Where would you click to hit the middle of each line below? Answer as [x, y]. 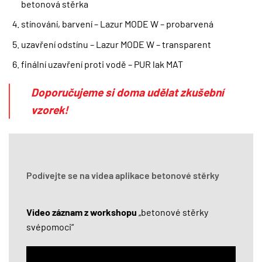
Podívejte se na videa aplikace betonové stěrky [123, 175]
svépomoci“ [50, 227]
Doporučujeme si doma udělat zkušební [127, 92]
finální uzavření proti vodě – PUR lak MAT [102, 64]
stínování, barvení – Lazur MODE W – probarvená [117, 24]
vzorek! [50, 110]
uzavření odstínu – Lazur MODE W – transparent [116, 44]
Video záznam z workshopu [82, 212]
